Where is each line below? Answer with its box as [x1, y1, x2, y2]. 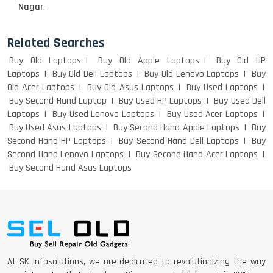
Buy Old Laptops [9, 54, 82, 67]
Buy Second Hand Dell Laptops [119, 135, 239, 147]
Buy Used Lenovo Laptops [52, 108, 154, 121]
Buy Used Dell [214, 94, 266, 107]
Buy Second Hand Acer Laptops [136, 148, 258, 161]
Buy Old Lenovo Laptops [144, 68, 239, 80]
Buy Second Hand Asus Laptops [9, 161, 132, 174]
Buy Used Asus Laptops [9, 121, 101, 134]
